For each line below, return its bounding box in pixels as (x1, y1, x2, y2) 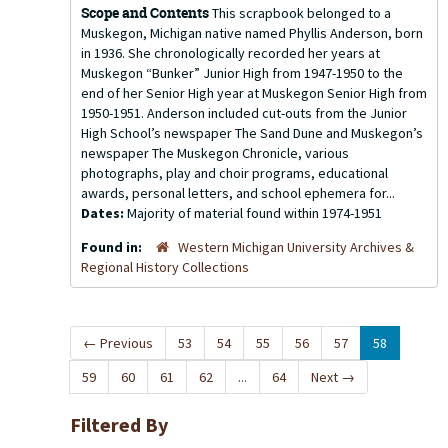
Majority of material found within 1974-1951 (127, 204, 382, 222)
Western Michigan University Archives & (178, 238, 414, 256)
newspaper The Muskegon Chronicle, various (81, 144, 349, 162)
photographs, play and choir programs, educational (81, 164, 388, 182)
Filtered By (70, 412, 168, 437)
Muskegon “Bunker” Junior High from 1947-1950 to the (81, 64, 403, 82)
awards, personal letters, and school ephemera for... (81, 184, 395, 202)
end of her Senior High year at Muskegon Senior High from (81, 84, 427, 102)
